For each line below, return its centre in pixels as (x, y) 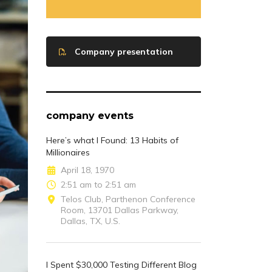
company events (90, 115)
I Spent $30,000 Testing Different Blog (121, 264)
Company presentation (124, 51)
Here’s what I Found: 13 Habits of (112, 140)
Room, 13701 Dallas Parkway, (120, 210)
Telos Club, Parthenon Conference (128, 199)
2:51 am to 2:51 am (98, 184)
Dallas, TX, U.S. (90, 221)
